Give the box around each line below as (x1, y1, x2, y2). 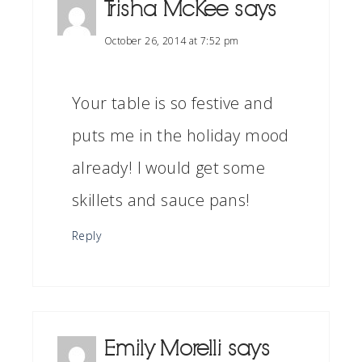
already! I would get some (72, 157, 265, 179)
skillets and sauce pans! (72, 189, 250, 212)
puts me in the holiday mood (72, 124, 289, 147)
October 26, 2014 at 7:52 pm (104, 34, 239, 48)
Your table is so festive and (72, 92, 274, 115)
